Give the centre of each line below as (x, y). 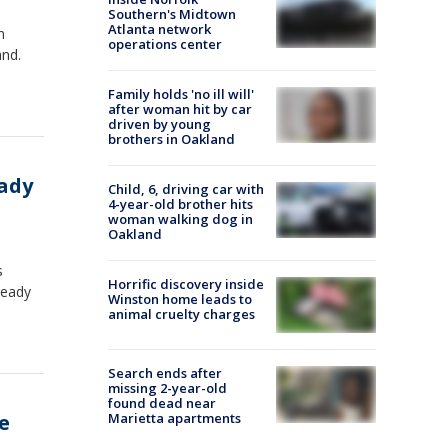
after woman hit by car (180, 109)
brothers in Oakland (171, 139)
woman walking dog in (180, 219)
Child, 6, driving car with (186, 189)
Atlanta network (159, 29)
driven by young (159, 124)
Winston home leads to (180, 299)
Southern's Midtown (172, 14)
